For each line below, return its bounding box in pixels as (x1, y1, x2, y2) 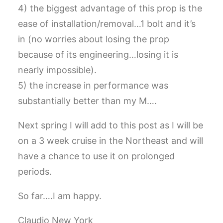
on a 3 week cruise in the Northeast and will (18, 135, 203, 146)
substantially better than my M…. (18, 96, 157, 106)
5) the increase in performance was (18, 80, 168, 91)
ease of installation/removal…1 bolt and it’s (18, 18, 196, 29)
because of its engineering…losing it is (18, 49, 178, 60)
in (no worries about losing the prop (18, 34, 169, 44)
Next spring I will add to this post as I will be (18, 120, 203, 130)
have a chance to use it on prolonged (18, 151, 175, 161)
